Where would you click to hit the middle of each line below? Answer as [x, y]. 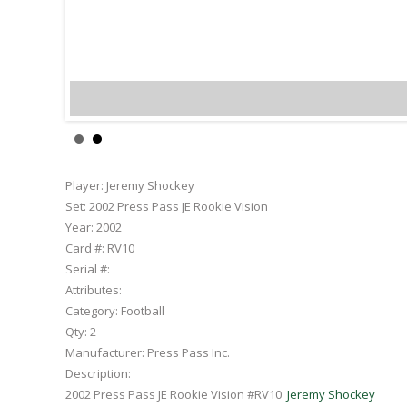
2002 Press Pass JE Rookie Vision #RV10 [176, 394]
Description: [98, 373]
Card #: [85, 248]
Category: [92, 310]
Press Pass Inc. [187, 352]
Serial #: [88, 268]
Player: [84, 185]
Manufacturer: [105, 352]
